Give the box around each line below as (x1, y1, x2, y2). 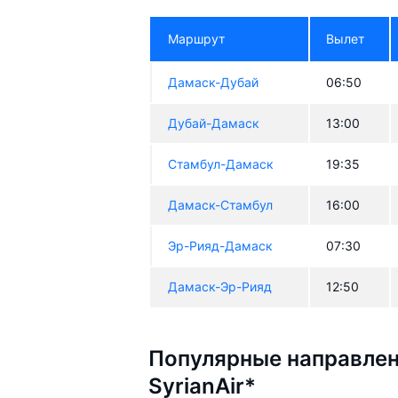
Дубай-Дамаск (168, 115, 260, 131)
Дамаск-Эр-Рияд (168, 278, 273, 294)
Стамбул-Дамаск (168, 155, 275, 171)
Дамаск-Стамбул (168, 196, 274, 212)
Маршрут (168, 30, 226, 46)
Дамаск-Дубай (168, 74, 259, 90)
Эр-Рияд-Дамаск (168, 237, 274, 253)
